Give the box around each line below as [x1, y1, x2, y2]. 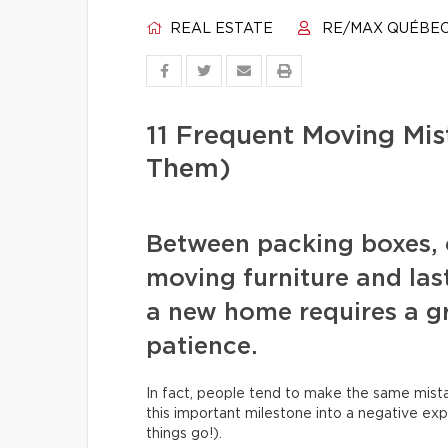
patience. [146, 335, 265, 359]
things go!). [146, 427, 222, 441]
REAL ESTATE [166, 22, 273, 36]
